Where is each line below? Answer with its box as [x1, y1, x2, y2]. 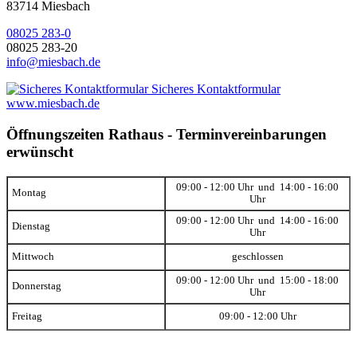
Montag [12, 186, 46, 198]
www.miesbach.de [6, 96, 100, 111]
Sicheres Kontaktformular [148, 82, 280, 96]
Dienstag [12, 220, 50, 232]
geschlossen [231, 250, 284, 262]
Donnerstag [12, 280, 61, 292]
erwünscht [6, 143, 73, 161]
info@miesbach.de [6, 55, 100, 69]
